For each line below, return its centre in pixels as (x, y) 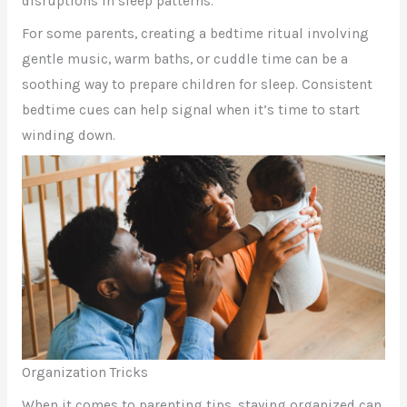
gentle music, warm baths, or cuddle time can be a (184, 60)
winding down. (68, 136)
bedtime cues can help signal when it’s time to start (190, 110)
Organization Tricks (84, 373)
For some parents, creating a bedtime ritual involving (195, 34)
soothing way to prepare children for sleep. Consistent (197, 85)
